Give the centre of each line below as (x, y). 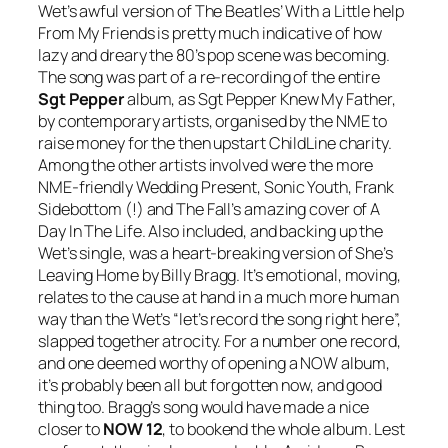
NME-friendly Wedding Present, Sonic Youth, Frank (216, 186)
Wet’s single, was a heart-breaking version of (197, 252)
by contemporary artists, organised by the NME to (213, 120)
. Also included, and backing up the (262, 230)
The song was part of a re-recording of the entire (209, 76)
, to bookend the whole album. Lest (284, 428)
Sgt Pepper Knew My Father (295, 98)
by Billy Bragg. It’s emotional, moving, (269, 274)
